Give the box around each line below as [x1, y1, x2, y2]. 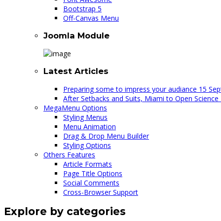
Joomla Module [43, 31, 110, 41]
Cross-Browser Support [63, 187, 138, 197]
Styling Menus [63, 112, 108, 122]
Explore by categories [4, 205, 126, 218]
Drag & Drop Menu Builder [63, 131, 149, 141]
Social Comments [63, 178, 119, 187]
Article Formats [63, 159, 112, 169]
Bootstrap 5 [63, 4, 102, 13]
